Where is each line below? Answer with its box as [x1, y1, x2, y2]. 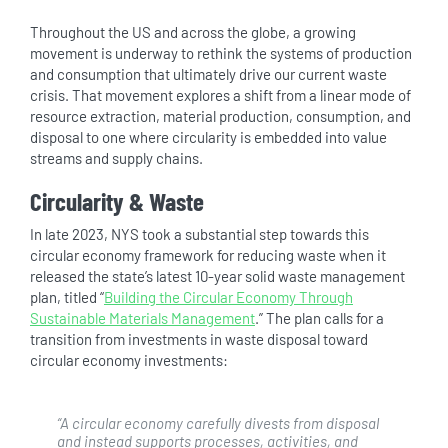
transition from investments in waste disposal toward [29, 330, 368, 348]
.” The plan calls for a [254, 309, 384, 327]
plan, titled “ [29, 288, 104, 306]
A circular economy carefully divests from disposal [59, 413, 379, 432]
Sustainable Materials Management [29, 309, 255, 327]
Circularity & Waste [29, 186, 204, 216]
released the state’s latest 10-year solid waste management [29, 267, 405, 285]
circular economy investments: [29, 351, 228, 369]
